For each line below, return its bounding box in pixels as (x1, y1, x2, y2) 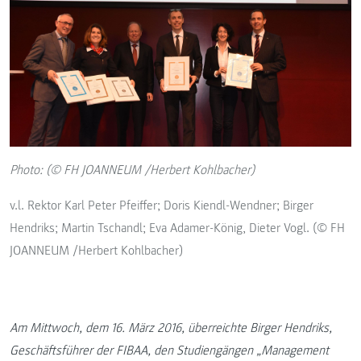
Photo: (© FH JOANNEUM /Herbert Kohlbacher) (10, 162, 255, 179)
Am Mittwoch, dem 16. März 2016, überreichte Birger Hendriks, (10, 320, 332, 337)
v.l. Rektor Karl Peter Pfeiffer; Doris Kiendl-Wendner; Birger (10, 197, 313, 214)
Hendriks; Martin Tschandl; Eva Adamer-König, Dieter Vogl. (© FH (10, 220, 345, 237)
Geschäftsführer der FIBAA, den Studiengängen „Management (10, 342, 329, 359)
